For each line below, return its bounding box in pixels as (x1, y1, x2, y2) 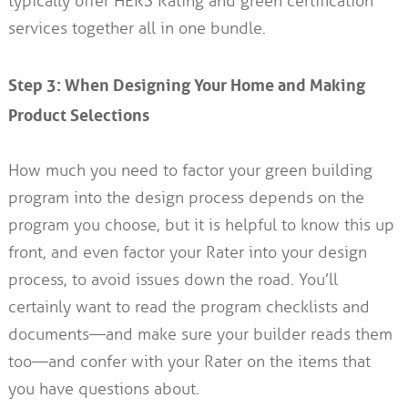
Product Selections (7, 100, 149, 127)
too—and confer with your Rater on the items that (7, 352, 371, 372)
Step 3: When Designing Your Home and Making (7, 70, 365, 97)
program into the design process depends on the (7, 188, 364, 209)
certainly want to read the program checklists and (7, 297, 370, 318)
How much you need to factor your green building (7, 160, 372, 181)
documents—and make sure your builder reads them (7, 324, 393, 345)
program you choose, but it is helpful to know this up (7, 215, 394, 236)
